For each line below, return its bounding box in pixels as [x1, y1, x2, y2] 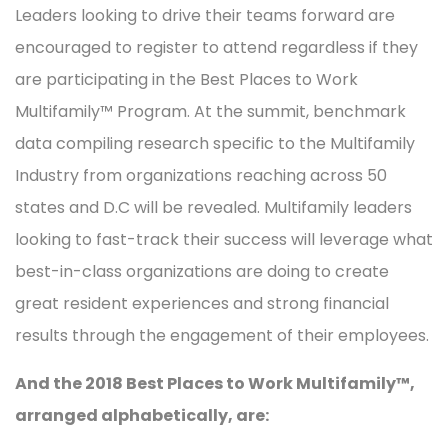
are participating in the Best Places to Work [15, 68, 358, 92]
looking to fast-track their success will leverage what [15, 228, 433, 252]
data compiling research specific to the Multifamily [15, 132, 415, 156]
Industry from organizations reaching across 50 [15, 164, 387, 188]
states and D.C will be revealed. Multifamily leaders [15, 196, 412, 220]
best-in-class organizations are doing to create [15, 260, 389, 284]
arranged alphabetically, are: [15, 404, 269, 428]
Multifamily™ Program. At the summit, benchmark [15, 100, 406, 124]
